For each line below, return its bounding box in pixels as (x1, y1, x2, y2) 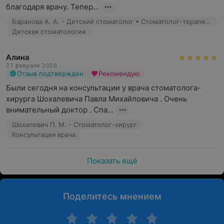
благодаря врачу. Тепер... (6, 2, 99, 11)
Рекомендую (98, 69, 140, 77)
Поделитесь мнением (62, 191, 161, 201)
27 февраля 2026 (6, 62, 57, 69)
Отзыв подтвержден (17, 69, 83, 77)
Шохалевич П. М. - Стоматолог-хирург (12, 120, 137, 128)
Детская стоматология (12, 27, 85, 35)
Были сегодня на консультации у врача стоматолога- (6, 83, 201, 92)
